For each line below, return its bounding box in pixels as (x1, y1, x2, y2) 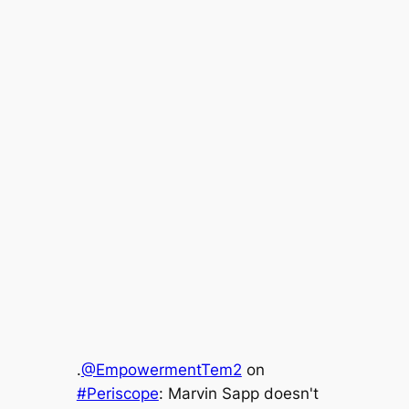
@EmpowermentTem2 (80, 360, 242, 379)
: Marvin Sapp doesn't (158, 383, 319, 403)
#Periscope (76, 383, 159, 403)
